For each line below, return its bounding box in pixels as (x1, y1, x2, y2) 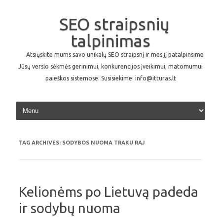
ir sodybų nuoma (19, 200, 120, 216)
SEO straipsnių (59, 14, 170, 33)
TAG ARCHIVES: (19, 140, 62, 146)
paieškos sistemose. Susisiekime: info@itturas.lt (45, 75, 176, 81)
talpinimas (71, 31, 150, 50)
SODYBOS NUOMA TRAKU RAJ (62, 140, 145, 146)
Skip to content (110, 99, 157, 107)
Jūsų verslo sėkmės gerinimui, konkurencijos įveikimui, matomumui (18, 63, 203, 70)
